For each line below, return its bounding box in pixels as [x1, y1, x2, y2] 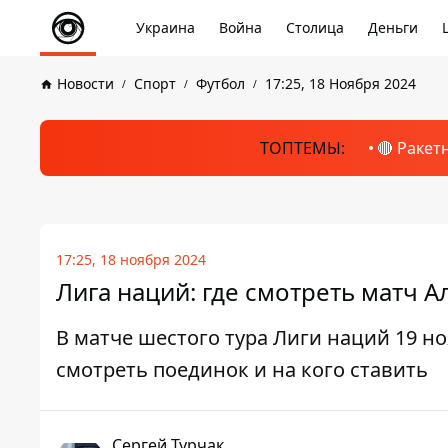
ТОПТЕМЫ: [259, 137, 345, 159]
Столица [286, 18, 344, 37]
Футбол [196, 74, 245, 93]
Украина [136, 18, 195, 37]
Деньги [368, 18, 418, 37]
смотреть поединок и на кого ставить [56, 356, 428, 383]
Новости [57, 74, 114, 93]
